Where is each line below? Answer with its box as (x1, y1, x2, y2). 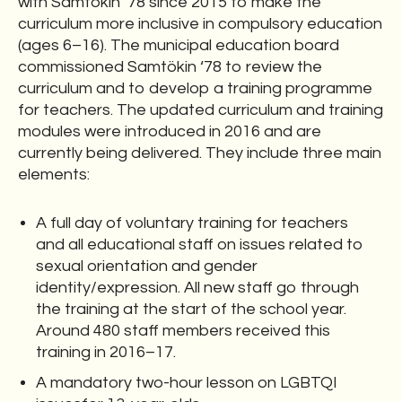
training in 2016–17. (36, 344, 176, 361)
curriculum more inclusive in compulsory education (18, 15, 382, 32)
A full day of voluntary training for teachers (36, 214, 348, 232)
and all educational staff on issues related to (36, 236, 363, 253)
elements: (18, 166, 90, 183)
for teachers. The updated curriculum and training (18, 101, 383, 118)
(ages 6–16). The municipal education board (18, 37, 339, 54)
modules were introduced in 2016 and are (18, 123, 321, 140)
